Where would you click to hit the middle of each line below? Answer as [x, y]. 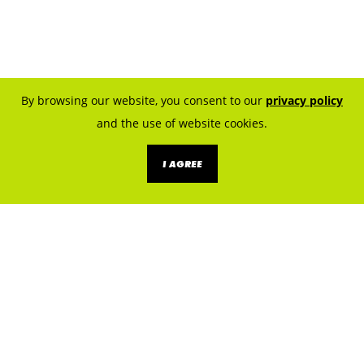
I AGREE [182, 164]
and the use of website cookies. [182, 123]
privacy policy [304, 101]
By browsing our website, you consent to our [143, 101]
